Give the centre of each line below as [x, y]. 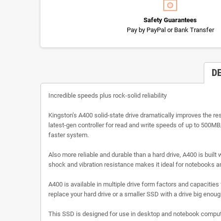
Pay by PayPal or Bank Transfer [170, 30]
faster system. [69, 135]
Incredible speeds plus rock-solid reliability [108, 95]
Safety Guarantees [170, 20]
